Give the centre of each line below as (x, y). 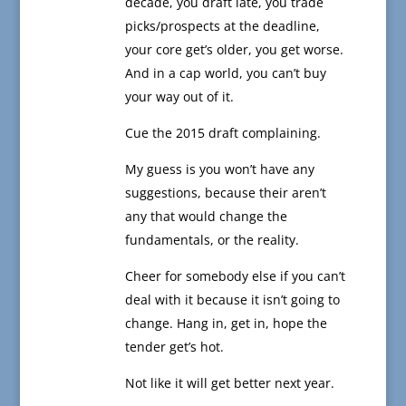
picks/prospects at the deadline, (222, 26)
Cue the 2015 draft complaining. (222, 133)
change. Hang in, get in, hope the (226, 324)
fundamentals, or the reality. (212, 240)
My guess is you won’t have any (219, 169)
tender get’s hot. (174, 347)
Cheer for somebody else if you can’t (235, 276)
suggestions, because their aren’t (225, 193)
